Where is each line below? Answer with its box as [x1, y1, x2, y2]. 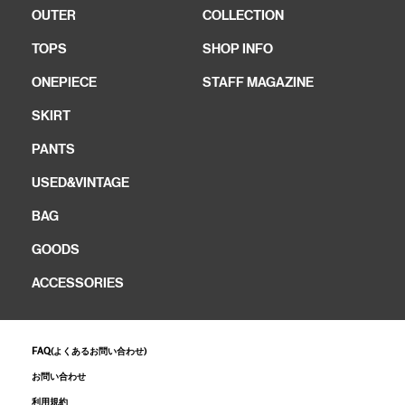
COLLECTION [202, 7, 284, 24]
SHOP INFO [202, 41, 273, 58]
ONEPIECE [32, 74, 97, 91]
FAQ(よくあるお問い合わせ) [32, 346, 146, 357]
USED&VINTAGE [32, 174, 129, 192]
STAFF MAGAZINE [202, 74, 314, 91]
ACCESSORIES [32, 275, 124, 292]
